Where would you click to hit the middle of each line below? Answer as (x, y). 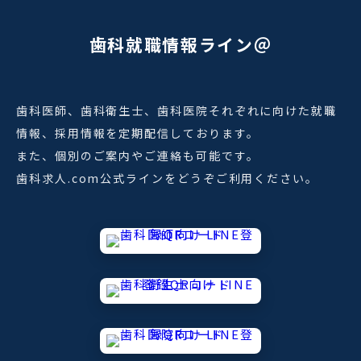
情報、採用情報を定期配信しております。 (138, 133)
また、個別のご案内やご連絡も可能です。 (138, 156)
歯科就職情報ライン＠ (180, 45)
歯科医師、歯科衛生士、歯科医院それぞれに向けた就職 (177, 111)
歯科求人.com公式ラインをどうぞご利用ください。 (167, 178)
